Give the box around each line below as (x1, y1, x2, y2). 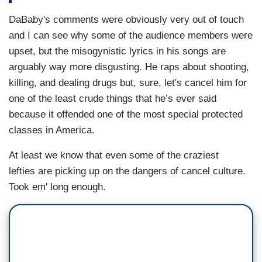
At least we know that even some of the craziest (9, 149, 219, 161)
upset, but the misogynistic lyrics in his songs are (9, 45, 226, 57)
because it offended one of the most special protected (9, 108, 243, 120)
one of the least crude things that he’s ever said (9, 92, 216, 104)
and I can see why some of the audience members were (9, 29, 253, 41)
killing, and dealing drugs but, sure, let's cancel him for (9, 77, 247, 88)
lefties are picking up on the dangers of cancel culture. (9, 165, 246, 177)
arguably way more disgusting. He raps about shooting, (9, 61, 249, 73)
